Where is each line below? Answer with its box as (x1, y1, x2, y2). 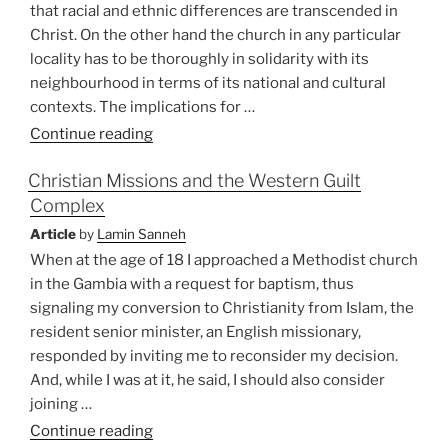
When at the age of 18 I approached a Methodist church (30, 251, 418, 270)
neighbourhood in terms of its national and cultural (30, 74, 386, 93)
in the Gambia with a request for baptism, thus (30, 275, 354, 294)
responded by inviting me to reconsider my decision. (30, 347, 398, 366)
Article (30, 226, 76, 243)
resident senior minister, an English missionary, (30, 323, 361, 342)
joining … (30, 395, 92, 414)
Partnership (152, 219, 236, 238)
